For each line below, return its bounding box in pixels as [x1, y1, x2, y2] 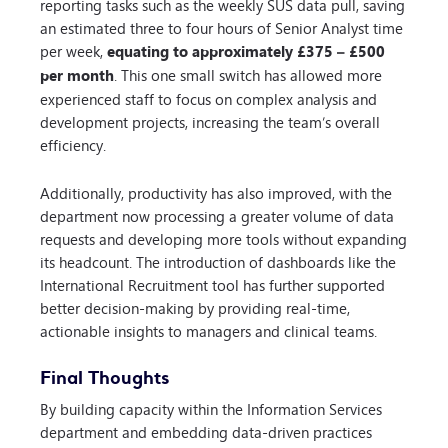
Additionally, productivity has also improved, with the [40, 179, 392, 205]
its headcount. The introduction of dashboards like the [40, 248, 396, 274]
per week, [40, 38, 107, 64]
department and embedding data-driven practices [40, 418, 372, 444]
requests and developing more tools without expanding [40, 225, 407, 251]
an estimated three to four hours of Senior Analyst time [40, 15, 403, 41]
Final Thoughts [40, 364, 170, 389]
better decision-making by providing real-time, [40, 294, 350, 320]
